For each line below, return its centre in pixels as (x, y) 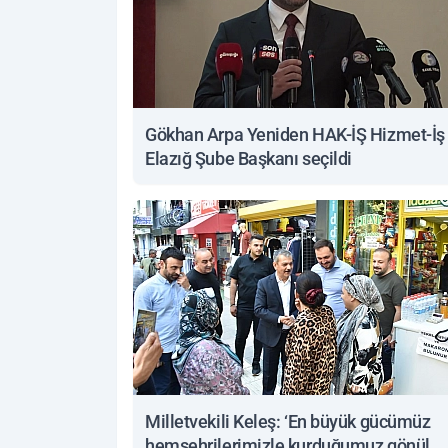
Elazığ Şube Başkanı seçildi (248, 159)
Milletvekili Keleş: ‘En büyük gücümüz (288, 422)
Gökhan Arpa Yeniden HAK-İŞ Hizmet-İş (295, 135)
